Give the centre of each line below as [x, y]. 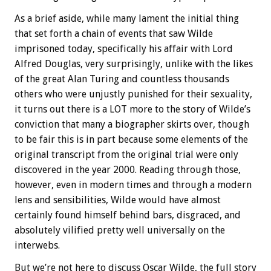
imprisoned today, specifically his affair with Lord [124, 49]
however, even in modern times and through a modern [133, 185]
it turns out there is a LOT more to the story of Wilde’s [132, 109]
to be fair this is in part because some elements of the [131, 140]
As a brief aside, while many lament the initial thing [127, 19]
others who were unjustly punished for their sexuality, [133, 94]
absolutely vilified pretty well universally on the [120, 230]
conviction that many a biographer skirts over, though [132, 125]
